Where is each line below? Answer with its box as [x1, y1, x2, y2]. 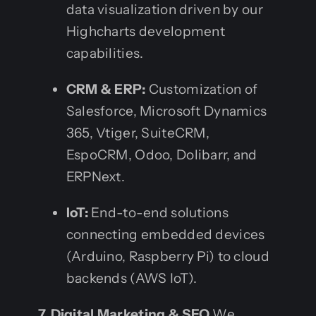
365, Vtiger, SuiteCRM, [66, 124, 210, 141]
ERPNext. [66, 168, 126, 185]
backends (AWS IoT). [66, 269, 197, 286]
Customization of [145, 80, 258, 97]
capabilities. [66, 44, 144, 61]
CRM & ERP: [66, 80, 146, 97]
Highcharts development [66, 23, 226, 39]
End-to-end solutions [87, 204, 229, 221]
